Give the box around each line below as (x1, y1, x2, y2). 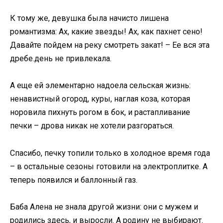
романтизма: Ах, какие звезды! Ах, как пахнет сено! (10, 27, 203, 37)
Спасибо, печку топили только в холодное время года (10, 148, 210, 158)
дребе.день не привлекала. (10, 54, 111, 64)
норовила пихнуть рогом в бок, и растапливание (10, 108, 190, 117)
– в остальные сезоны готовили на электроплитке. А (10, 161, 208, 171)
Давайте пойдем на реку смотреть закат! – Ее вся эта (10, 40, 210, 50)
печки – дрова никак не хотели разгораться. (10, 121, 174, 131)
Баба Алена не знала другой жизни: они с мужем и (10, 202, 198, 212)
